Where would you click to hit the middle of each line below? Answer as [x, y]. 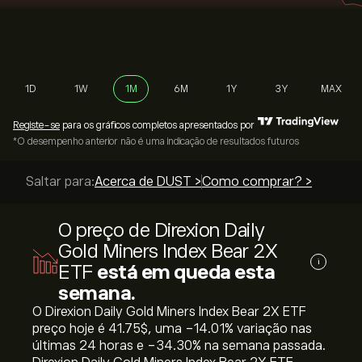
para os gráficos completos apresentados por [157, 125]
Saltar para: [60, 182]
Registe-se [36, 125]
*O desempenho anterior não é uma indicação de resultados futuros [156, 141]
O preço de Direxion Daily [162, 230]
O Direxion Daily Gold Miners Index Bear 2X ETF [169, 312]
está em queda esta [186, 272]
